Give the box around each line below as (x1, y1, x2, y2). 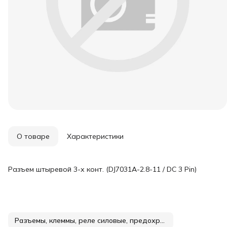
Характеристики (67, 132, 124, 141)
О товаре (17, 132, 50, 141)
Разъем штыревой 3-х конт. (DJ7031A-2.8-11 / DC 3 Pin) (8, 165, 197, 174)
